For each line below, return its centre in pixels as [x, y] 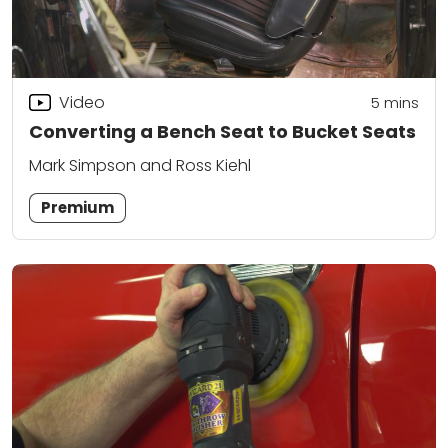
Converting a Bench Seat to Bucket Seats [222, 132]
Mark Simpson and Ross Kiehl [140, 165]
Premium [78, 207]
